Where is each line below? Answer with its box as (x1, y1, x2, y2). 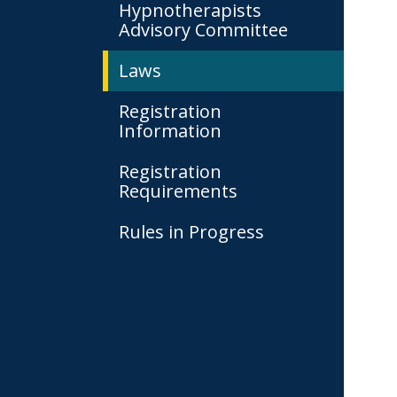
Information (119, 119, 222, 143)
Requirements (119, 179, 237, 203)
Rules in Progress (119, 220, 264, 244)
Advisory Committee (119, 18, 288, 42)
